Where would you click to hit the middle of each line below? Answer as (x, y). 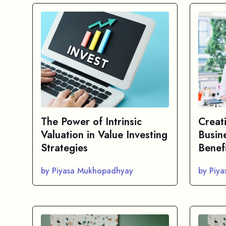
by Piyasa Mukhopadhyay (87, 171)
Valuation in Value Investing (104, 135)
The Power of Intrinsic (91, 122)
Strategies (64, 148)
